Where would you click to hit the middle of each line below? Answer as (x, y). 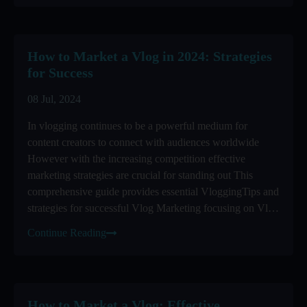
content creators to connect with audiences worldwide (143, 142)
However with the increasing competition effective (136, 159)
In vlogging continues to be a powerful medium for (137, 126)
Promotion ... (56, 224)
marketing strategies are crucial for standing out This (140, 175)
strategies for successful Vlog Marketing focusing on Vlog (153, 208)
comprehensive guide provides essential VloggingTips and (153, 192)
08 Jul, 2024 (54, 99)
